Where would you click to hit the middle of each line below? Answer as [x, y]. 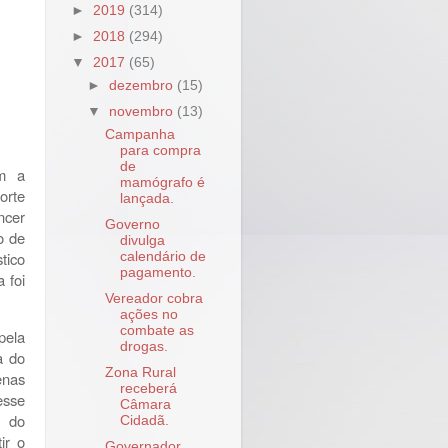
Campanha [139, 134]
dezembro [143, 85]
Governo [132, 224]
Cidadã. [144, 421]
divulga [142, 240]
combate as [156, 331]
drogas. [143, 347]
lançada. [146, 198]
